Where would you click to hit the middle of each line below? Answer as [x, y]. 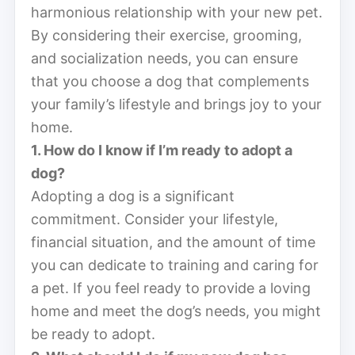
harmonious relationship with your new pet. [177, 12]
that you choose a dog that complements [170, 81]
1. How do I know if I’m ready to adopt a [162, 150]
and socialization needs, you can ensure [164, 58]
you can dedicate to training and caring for [175, 265]
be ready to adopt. [93, 334]
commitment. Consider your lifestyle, [155, 219]
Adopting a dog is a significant [133, 196]
